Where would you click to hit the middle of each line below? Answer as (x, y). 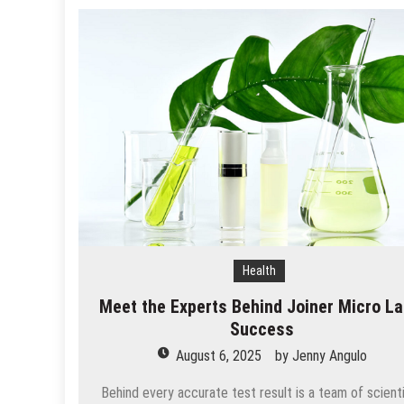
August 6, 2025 (218, 356)
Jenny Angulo (329, 356)
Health (259, 271)
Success (262, 330)
